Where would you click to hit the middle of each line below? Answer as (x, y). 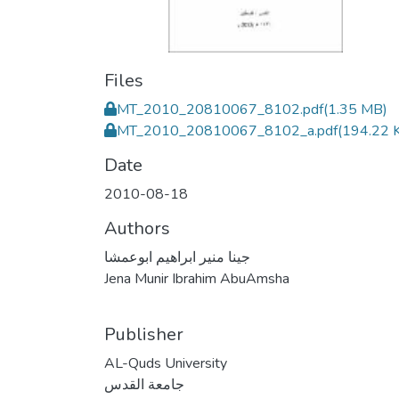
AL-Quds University (166, 363)
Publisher (144, 334)
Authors (137, 228)
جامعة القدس (144, 385)
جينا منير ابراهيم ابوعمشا (177, 257)
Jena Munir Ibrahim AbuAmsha (197, 279)
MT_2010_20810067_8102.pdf (220, 110)
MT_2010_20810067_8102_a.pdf (227, 131)
